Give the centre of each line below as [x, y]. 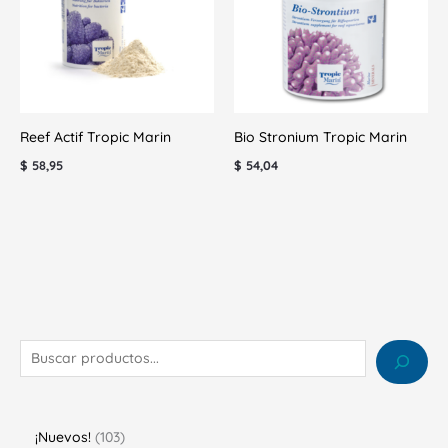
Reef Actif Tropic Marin [95, 136]
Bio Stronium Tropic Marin [320, 136]
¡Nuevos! [63, 436]
